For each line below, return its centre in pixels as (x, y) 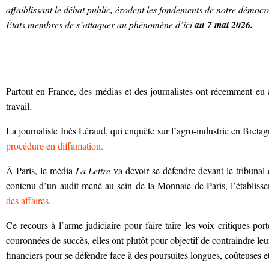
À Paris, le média (41, 171)
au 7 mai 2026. (222, 25)
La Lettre (93, 171)
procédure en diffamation (53, 146)
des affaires (27, 201)
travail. (19, 106)
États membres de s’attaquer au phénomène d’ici (99, 24)
